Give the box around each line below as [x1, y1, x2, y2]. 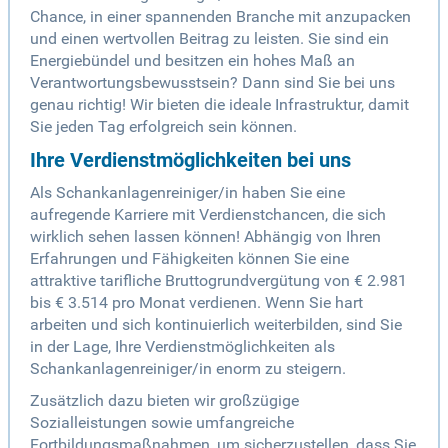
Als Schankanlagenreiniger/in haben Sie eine [30, 183, 345, 203]
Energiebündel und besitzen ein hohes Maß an [30, 51, 355, 71]
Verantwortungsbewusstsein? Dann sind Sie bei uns [30, 73, 395, 93]
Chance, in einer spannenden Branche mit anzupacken [30, 7, 411, 27]
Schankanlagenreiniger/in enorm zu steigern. [30, 359, 346, 379]
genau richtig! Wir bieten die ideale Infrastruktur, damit [30, 95, 409, 115]
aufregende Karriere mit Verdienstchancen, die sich [30, 205, 386, 225]
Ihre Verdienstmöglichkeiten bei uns [30, 148, 351, 173]
